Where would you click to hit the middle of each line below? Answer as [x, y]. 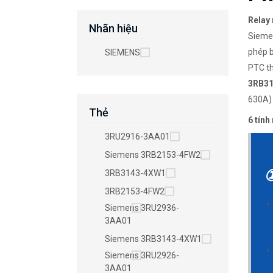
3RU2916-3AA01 [137, 137]
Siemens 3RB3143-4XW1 [153, 239]
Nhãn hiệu [113, 29]
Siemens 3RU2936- [142, 208]
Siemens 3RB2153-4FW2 [153, 155]
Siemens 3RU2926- [142, 256]
